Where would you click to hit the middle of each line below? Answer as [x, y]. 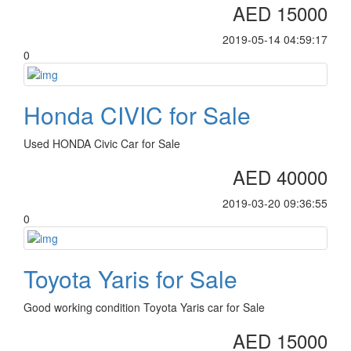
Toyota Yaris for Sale [130, 279]
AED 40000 [280, 177]
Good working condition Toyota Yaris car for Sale [144, 307]
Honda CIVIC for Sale [137, 115]
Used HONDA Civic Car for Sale [102, 143]
